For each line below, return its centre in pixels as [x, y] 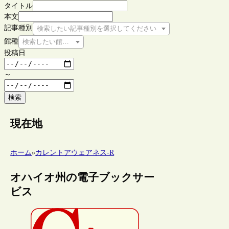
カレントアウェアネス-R [75, 153]
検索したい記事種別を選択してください [97, 28]
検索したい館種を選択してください [76, 41]
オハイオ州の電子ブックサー [83, 178]
